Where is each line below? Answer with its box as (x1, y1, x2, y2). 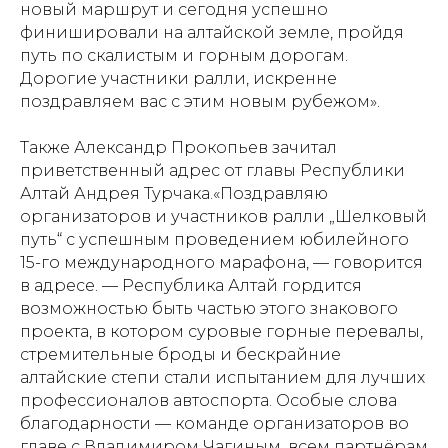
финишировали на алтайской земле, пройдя (20, 23, 404, 42)
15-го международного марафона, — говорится (20, 253, 423, 272)
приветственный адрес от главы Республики (20, 161, 405, 180)
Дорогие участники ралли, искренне (20, 69, 337, 88)
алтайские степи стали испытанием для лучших (20, 368, 425, 387)
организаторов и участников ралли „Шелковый (20, 207, 427, 226)
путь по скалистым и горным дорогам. (20, 46, 348, 65)
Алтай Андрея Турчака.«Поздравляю (20, 184, 328, 203)
